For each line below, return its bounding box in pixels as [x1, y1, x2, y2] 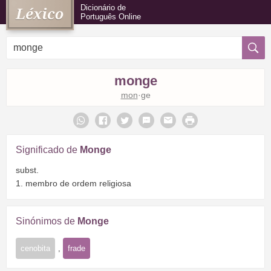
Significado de [16, 145, 80, 155]
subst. [16, 165, 39, 175]
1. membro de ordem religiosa [16, 178, 131, 188]
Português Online [80, 12, 141, 21]
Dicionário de [80, 3, 126, 12]
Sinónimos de [16, 215, 77, 226]
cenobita [21, 243, 50, 253]
